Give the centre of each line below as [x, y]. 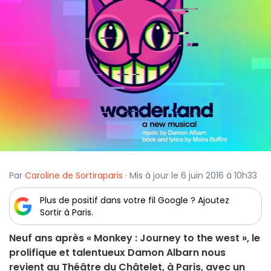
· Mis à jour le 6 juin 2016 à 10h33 [190, 176]
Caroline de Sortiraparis [74, 176]
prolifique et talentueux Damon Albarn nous [117, 253]
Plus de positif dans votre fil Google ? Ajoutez [135, 201]
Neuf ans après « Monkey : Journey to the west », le [135, 238]
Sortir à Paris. [67, 213]
